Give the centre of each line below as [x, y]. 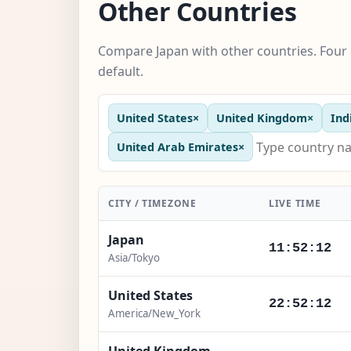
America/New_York [154, 313]
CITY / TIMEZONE [152, 203]
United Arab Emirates [177, 147]
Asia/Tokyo [134, 257]
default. [121, 71]
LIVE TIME [295, 203]
